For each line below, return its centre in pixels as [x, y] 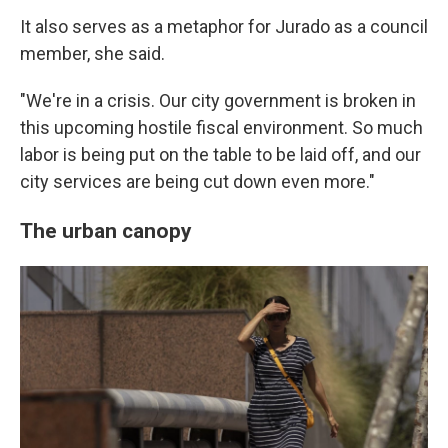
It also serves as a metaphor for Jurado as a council [224, 26]
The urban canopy [106, 230]
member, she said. [92, 53]
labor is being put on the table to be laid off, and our [220, 154]
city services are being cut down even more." [197, 181]
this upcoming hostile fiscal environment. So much [221, 127]
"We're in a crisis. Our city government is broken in [218, 100]
